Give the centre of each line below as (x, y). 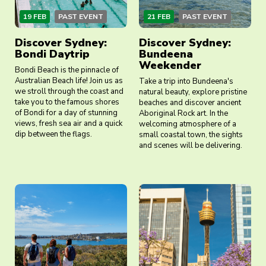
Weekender (170, 66)
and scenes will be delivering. (191, 146)
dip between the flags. (53, 134)
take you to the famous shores (67, 102)
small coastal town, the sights (191, 135)
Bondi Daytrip (52, 54)
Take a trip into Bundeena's (186, 82)
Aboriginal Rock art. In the (183, 114)
